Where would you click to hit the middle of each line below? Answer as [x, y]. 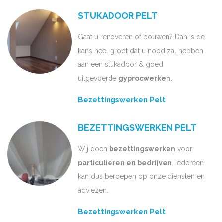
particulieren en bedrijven [125, 163]
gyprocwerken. [145, 79]
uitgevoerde [98, 79]
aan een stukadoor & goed [120, 65]
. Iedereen [188, 163]
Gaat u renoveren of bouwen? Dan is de [141, 37]
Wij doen [93, 149]
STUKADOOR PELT [118, 16]
